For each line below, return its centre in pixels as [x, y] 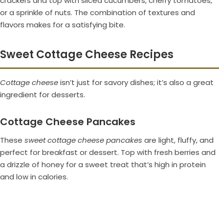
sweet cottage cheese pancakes [83, 140]
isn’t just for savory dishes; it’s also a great [136, 83]
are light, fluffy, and [178, 140]
